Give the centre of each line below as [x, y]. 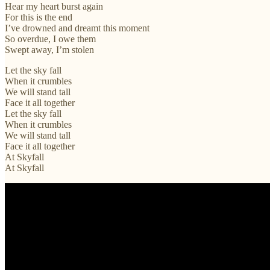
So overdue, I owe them [50, 39]
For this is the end [39, 17]
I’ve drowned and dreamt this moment [77, 28]
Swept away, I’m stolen [49, 49]
